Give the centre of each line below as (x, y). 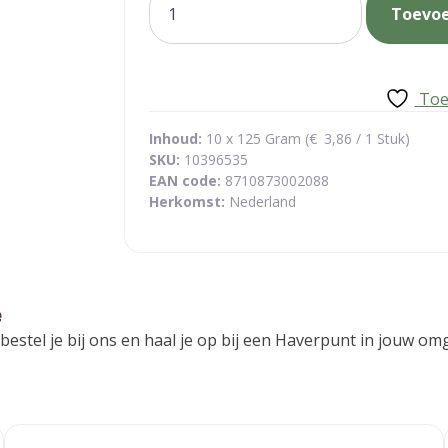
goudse (176, 43)
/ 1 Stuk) (381, 138)
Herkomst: (189, 201)
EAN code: (187, 180)
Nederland (262, 201)
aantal (171, 67)
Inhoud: (175, 138)
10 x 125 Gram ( (255, 138)
